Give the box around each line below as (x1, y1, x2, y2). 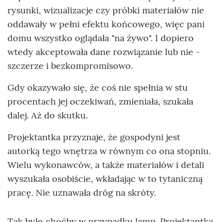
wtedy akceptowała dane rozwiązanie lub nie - (7, 46, 200, 57)
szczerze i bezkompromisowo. (7, 59, 133, 71)
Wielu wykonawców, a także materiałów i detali (7, 159, 204, 170)
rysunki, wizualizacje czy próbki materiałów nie (7, 4, 204, 16)
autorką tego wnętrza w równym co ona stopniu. (7, 145, 211, 157)
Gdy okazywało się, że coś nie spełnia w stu (7, 81, 188, 93)
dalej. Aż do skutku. (7, 109, 88, 121)
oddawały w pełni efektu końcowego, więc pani (7, 18, 205, 30)
